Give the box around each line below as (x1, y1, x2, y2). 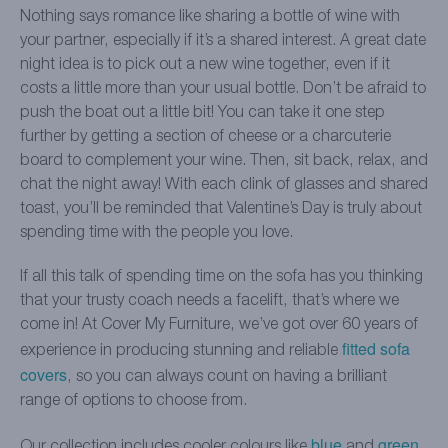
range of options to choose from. (20, 394, 247, 409)
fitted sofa (342, 337, 410, 361)
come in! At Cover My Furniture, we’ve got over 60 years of (20, 318, 418, 333)
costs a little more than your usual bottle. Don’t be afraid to (20, 82, 426, 97)
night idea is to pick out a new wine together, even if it (20, 58, 390, 73)
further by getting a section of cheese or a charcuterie (20, 130, 391, 145)
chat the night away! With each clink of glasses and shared (20, 178, 428, 193)
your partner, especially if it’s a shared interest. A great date (20, 34, 426, 49)
